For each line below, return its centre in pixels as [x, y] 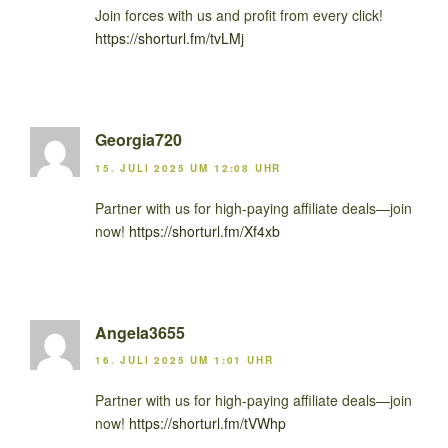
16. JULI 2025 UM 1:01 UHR [184, 360]
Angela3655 [140, 332]
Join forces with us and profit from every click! [239, 15]
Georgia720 [138, 140]
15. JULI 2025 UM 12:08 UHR [188, 167]
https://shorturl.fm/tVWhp [207, 423]
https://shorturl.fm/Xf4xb [204, 230]
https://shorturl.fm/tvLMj [169, 38]
